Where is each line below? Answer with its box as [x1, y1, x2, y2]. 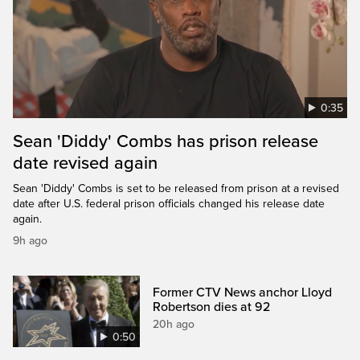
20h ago [153, 317, 195, 332]
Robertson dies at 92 [153, 299, 271, 316]
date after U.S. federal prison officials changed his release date [13, 197, 325, 211]
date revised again [13, 153, 157, 174]
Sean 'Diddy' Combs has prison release [13, 131, 318, 153]
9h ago [13, 234, 47, 248]
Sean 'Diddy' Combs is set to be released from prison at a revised [13, 182, 339, 196]
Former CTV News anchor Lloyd [153, 284, 333, 301]
